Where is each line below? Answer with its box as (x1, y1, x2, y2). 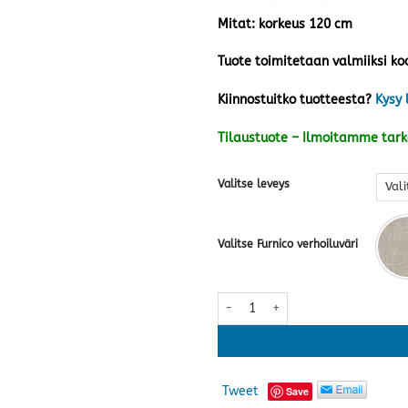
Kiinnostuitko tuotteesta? (218, 92, 372, 108)
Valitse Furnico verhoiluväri (218, 238, 358, 251)
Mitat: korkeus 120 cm (218, 15, 352, 32)
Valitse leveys (218, 178, 290, 191)
